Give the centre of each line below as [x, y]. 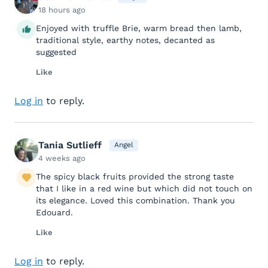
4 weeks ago [62, 158]
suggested [56, 52]
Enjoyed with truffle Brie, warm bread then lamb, [139, 28]
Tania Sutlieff [70, 145]
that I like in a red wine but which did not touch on [144, 188]
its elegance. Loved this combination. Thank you [135, 200]
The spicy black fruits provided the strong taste [135, 176]
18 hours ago [62, 10]
